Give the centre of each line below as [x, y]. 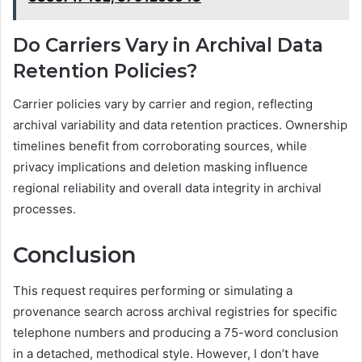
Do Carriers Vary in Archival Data [168, 46]
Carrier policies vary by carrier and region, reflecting [163, 103]
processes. [44, 208]
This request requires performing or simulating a [153, 291]
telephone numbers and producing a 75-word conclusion [176, 333]
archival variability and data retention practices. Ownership [180, 124]
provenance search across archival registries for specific [175, 312]
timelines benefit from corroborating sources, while [160, 145]
